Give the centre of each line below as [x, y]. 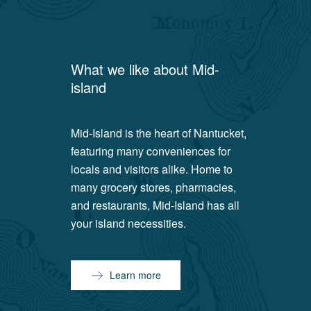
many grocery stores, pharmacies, [154, 187]
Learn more [136, 275]
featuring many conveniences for [151, 151]
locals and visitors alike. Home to [152, 169]
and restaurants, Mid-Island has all [155, 205]
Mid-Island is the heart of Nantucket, [159, 133]
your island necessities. [129, 223]
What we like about [132, 69]
